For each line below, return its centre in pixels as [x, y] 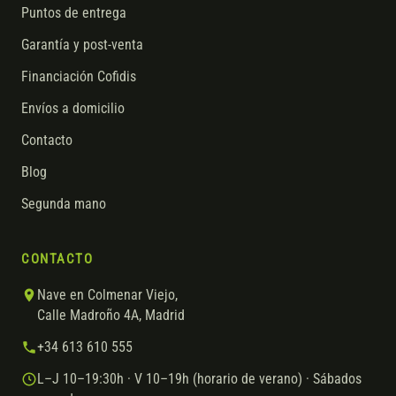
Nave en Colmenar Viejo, [107, 295]
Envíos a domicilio [73, 109]
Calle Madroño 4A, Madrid [111, 316]
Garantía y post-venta [82, 45]
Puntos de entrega [74, 13]
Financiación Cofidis [79, 77]
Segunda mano [64, 204]
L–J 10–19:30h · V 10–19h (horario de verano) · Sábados [199, 379]
